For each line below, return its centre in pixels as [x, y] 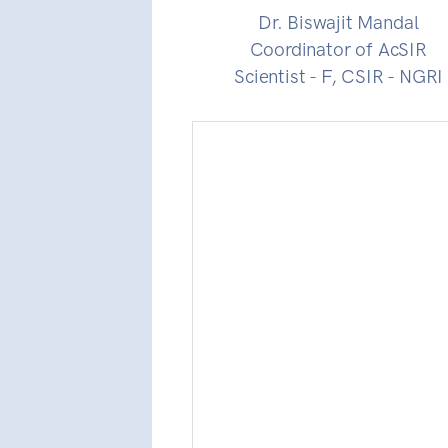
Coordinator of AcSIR [338, 50]
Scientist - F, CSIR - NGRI [338, 77]
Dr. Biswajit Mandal [338, 23]
